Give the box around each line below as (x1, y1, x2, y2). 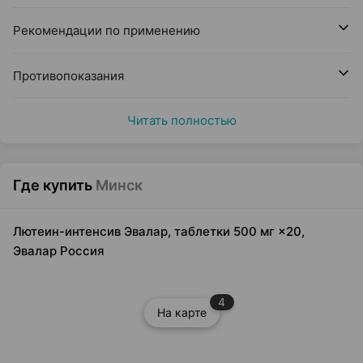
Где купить (13, 177, 92, 194)
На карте (156, 305, 207, 319)
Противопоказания (13, 68, 124, 83)
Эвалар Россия (13, 243, 105, 258)
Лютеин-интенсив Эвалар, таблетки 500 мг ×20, (13, 224, 305, 239)
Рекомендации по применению (13, 23, 200, 38)
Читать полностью (126, 113, 237, 128)
